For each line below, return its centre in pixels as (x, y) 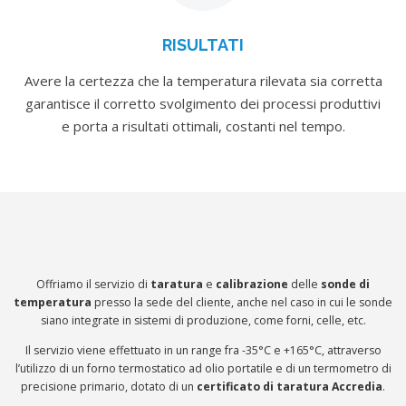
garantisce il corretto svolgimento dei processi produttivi (203, 103)
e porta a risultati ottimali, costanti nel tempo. (203, 126)
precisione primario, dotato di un (109, 387)
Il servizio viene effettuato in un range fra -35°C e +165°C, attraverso (203, 351)
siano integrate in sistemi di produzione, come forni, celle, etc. (203, 320)
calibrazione (252, 284)
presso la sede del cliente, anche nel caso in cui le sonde (242, 302)
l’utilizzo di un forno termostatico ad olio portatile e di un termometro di (203, 369)
